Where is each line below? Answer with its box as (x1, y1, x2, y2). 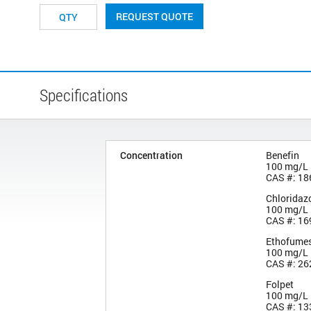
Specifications (40, 83, 128, 106)
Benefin (266, 148, 299, 162)
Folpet (266, 277, 294, 291)
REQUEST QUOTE (116, 9, 193, 23)
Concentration (120, 148, 183, 162)
